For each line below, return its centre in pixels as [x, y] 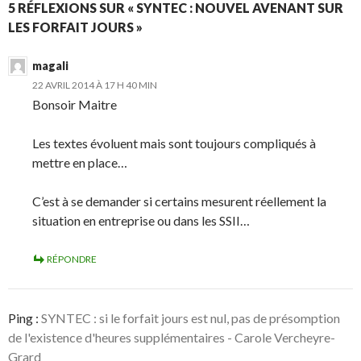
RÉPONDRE [72, 259]
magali [50, 66]
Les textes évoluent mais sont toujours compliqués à [174, 143]
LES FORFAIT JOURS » [75, 27]
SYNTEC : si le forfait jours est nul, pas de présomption [191, 318]
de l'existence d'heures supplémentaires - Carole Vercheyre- [172, 337]
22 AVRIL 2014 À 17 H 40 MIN [95, 85]
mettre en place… [80, 162]
